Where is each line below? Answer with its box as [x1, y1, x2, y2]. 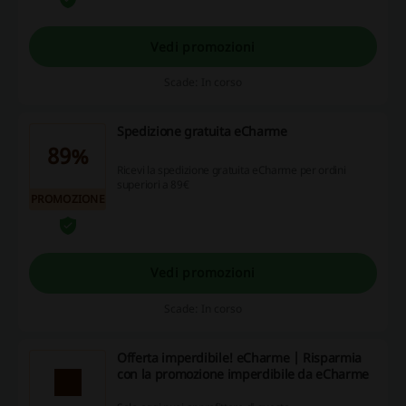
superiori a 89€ [117, 177, 189, 193]
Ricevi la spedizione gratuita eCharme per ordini [117, 162, 346, 179]
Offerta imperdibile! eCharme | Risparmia [117, 348, 362, 366]
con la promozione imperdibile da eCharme [117, 364, 369, 382]
